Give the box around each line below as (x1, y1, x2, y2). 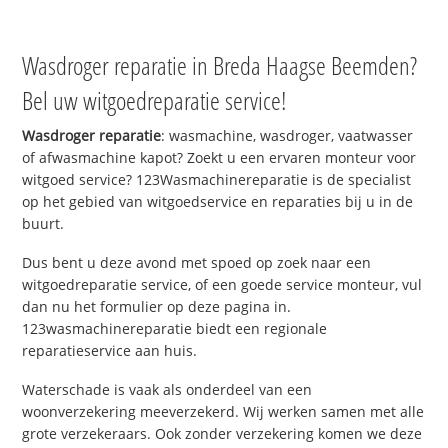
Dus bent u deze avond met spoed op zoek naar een (22, 253, 372, 273)
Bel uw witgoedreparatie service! (22, 83, 288, 118)
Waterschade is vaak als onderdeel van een (22, 379, 313, 399)
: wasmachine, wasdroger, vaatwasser (161, 126, 414, 146)
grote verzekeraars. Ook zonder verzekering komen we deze (22, 423, 423, 443)
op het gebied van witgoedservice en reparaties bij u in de (22, 192, 414, 212)
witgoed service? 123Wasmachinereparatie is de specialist (22, 170, 412, 190)
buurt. (22, 214, 65, 234)
